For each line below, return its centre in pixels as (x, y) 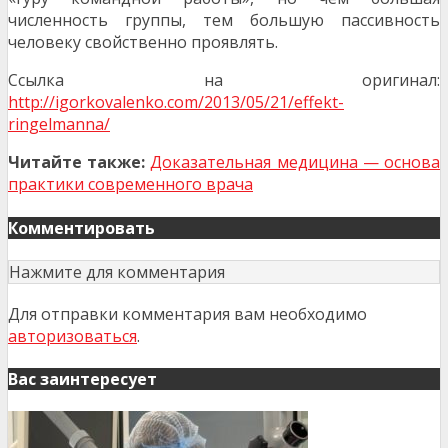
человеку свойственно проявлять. (143, 42)
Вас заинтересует (82, 378)
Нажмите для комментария (117, 271)
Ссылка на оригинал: (224, 80)
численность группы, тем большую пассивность (224, 20)
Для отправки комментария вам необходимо (187, 313)
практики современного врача (130, 184)
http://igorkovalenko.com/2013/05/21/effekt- (176, 102)
